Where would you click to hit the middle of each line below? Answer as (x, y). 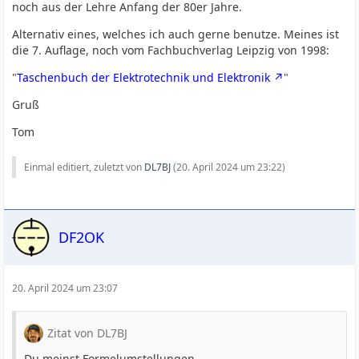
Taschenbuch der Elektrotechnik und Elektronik (144, 77)
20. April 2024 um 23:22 (230, 167)
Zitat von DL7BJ (88, 333)
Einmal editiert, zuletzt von (85, 167)
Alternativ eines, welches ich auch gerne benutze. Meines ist (176, 34)
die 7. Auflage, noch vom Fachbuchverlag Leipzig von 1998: (171, 50)
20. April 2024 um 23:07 (65, 288)
